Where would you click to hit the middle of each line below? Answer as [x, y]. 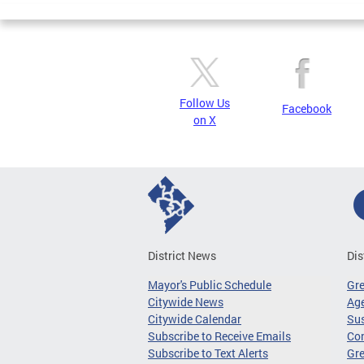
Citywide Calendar [195, 319]
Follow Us [205, 103]
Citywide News [186, 302]
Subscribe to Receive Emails [219, 336]
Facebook [307, 108]
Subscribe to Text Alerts [208, 353]
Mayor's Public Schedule [210, 285]
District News [182, 256]
